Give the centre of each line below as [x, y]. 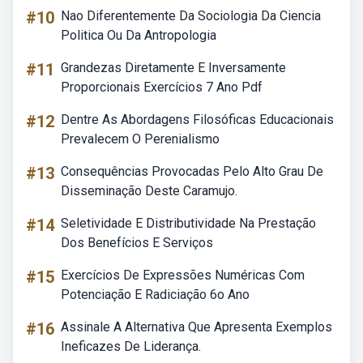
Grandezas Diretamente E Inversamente [173, 68]
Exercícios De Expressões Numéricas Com [183, 275]
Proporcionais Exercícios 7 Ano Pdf [162, 87]
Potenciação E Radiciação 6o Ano [155, 295]
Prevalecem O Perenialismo [140, 139]
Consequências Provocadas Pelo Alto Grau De [192, 171]
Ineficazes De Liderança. [131, 346]
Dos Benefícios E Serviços [137, 243]
